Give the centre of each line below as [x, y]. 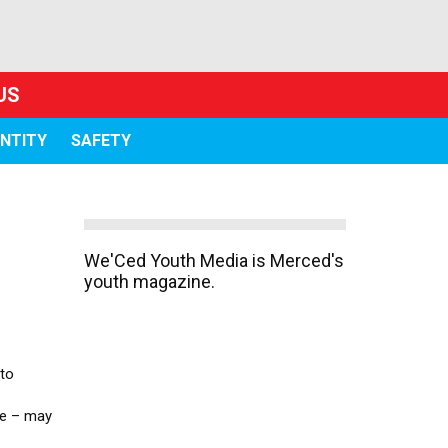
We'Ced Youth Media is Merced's [213, 260]
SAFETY [100, 140]
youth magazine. [149, 281]
